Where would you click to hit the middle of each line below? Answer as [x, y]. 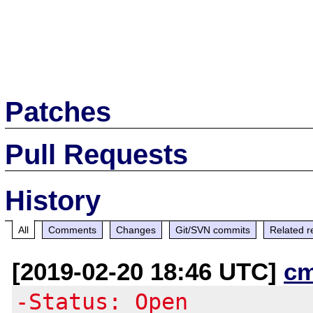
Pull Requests [97, 154]
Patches [58, 111]
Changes [136, 230]
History [53, 200]
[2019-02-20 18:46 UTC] [148, 271]
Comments [73, 230]
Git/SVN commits [213, 230]
